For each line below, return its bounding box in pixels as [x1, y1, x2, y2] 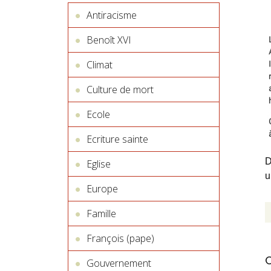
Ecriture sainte [87, 132, 148, 146]
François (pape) [87, 232, 154, 245]
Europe [87, 182, 118, 195]
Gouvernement [87, 256, 151, 270]
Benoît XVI [87, 33, 131, 47]
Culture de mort [87, 83, 154, 96]
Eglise [87, 157, 111, 171]
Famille [87, 207, 116, 220]
